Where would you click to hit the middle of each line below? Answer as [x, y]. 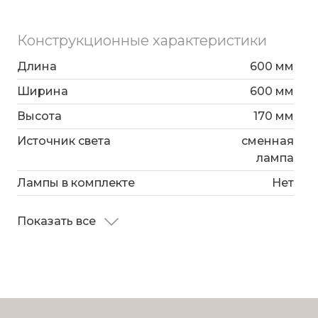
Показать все [58, 221]
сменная [267, 141]
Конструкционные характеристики [142, 41]
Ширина [43, 92]
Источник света [64, 141]
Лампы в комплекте [76, 183]
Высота [39, 116]
